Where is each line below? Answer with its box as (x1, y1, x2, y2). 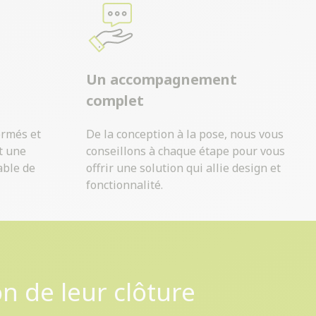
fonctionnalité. (85, 177, 163, 193)
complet (85, 91, 144, 111)
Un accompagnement (85, 70, 237, 90)
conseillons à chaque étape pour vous (85, 143, 285, 159)
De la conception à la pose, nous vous (85, 126, 284, 142)
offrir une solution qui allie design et (85, 160, 281, 176)
